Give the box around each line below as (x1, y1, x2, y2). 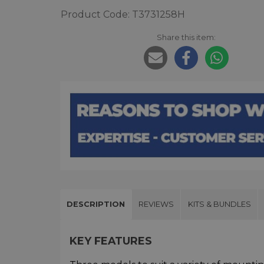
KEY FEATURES (70, 234, 152, 247)
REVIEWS (138, 199, 174, 209)
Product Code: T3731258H (61, 9, 185, 21)
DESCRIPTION (67, 199, 126, 209)
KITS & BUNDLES (187, 199, 251, 209)
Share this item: (156, 32, 216, 42)
